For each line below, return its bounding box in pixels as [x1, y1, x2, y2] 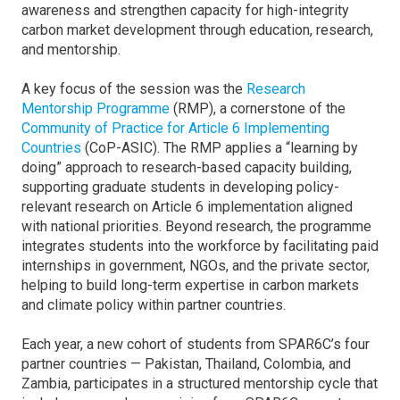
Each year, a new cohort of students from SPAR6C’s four [21, 336, 370, 353]
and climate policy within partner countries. [21, 296, 286, 313]
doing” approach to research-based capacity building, [21, 159, 352, 176]
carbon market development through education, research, [21, 21, 373, 38]
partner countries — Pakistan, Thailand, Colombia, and [21, 355, 351, 372]
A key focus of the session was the [21, 80, 246, 97]
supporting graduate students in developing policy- [21, 179, 339, 196]
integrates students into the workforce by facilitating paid [21, 237, 379, 254]
